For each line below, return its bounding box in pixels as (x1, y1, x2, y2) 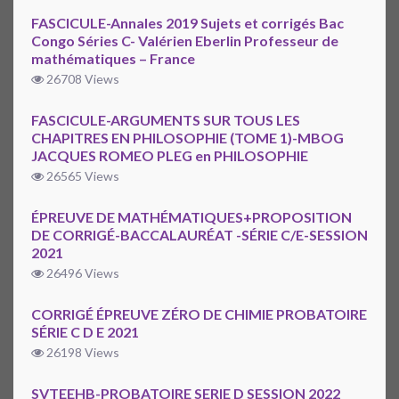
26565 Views (44, 168, 119, 184)
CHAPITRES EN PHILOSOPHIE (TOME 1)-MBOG (31, 129, 344, 147)
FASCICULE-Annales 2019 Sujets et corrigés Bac (31, 14, 344, 32)
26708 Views (44, 71, 119, 87)
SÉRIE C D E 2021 (31, 323, 139, 341)
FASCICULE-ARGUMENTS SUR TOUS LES (31, 111, 300, 129)
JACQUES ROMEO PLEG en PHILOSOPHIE (31, 147, 308, 165)
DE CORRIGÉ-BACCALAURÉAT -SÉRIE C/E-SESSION (31, 226, 368, 244)
